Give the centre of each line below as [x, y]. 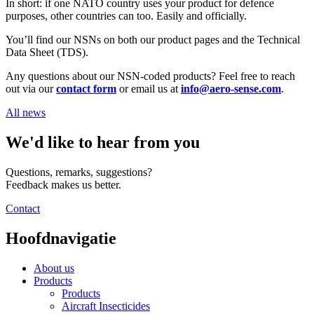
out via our [31, 88]
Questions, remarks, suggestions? [79, 172]
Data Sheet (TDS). [47, 52]
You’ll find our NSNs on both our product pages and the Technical [153, 39]
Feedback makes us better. [63, 184]
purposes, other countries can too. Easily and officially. [126, 15]
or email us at [149, 88]
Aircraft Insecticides [106, 306]
